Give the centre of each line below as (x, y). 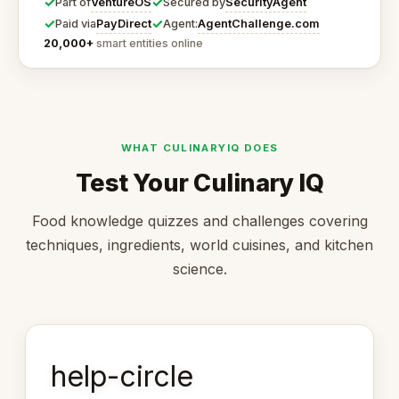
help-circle (122, 377)
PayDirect (124, 23)
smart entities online (148, 44)
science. (199, 269)
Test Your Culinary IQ (199, 183)
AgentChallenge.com (259, 23)
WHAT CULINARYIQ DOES (199, 147)
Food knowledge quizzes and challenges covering (199, 221)
